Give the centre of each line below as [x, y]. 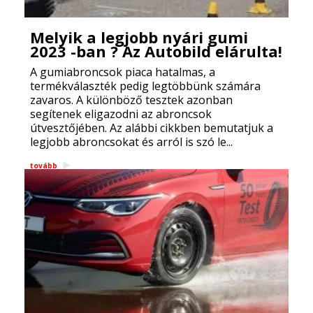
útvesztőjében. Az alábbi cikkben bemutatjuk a [152, 128]
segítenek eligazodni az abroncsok [121, 114]
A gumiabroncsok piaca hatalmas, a [123, 72]
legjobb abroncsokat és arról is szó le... [131, 142]
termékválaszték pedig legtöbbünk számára [145, 86]
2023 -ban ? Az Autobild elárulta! [156, 51]
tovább [44, 165]
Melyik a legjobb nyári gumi [139, 37]
